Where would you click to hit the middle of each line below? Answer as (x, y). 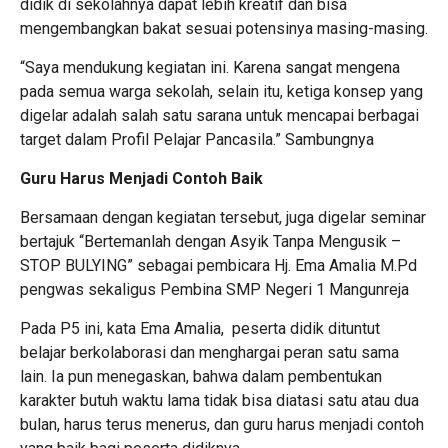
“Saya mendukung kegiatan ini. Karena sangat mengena (210, 68)
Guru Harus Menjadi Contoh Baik (141, 179)
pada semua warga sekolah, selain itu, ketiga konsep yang (221, 92)
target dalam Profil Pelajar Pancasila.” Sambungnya (197, 140)
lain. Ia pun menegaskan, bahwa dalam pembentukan (201, 377)
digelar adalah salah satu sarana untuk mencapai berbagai (219, 116)
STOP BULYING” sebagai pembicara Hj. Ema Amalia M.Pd (218, 266)
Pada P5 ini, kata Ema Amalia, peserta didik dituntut (200, 329)
